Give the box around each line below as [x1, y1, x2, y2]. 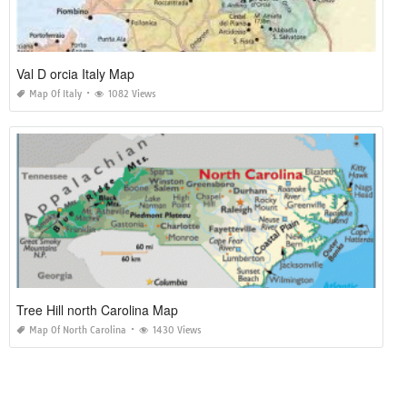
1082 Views [108, 87, 156, 100]
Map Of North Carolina [29, 323, 126, 336]
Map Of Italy [29, 87, 82, 100]
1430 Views [153, 323, 202, 336]
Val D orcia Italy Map [16, 64, 134, 83]
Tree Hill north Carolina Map [16, 300, 178, 319]
